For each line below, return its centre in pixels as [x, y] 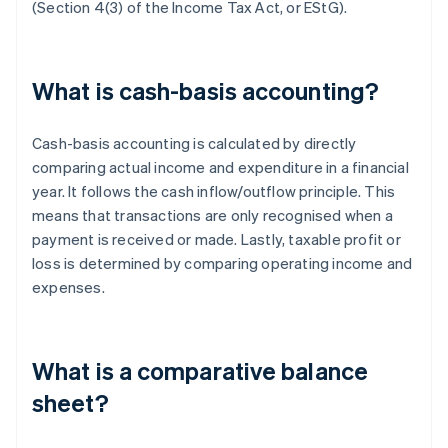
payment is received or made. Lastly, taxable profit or [216, 239]
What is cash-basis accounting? [205, 91]
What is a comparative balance [200, 371]
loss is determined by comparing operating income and [222, 263]
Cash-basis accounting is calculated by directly [194, 143]
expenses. [68, 287]
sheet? [70, 403]
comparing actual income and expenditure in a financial [220, 167]
